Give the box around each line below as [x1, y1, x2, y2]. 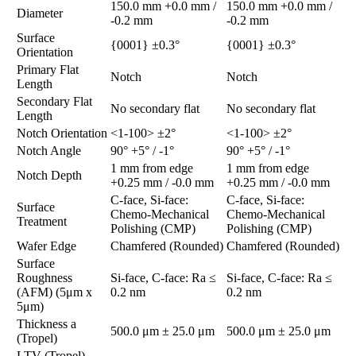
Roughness [17, 271, 72, 285]
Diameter [17, 6, 63, 21]
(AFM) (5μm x [17, 285, 92, 300]
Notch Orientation [17, 126, 107, 141]
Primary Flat [17, 63, 79, 77]
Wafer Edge [17, 239, 76, 253]
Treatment [17, 215, 67, 229]
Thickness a [17, 317, 76, 331]
